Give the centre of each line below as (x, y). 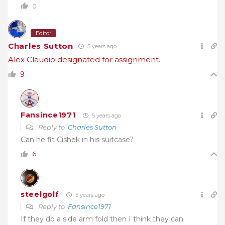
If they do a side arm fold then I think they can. (103, 219)
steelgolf (40, 195)
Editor (43, 33)
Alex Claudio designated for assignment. (84, 59)
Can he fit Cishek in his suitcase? (77, 139)
